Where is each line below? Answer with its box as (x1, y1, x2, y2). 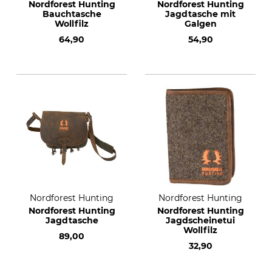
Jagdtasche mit (165, 8, 236, 19)
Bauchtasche (42, 8, 101, 19)
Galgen (184, 18, 217, 29)
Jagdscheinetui (166, 215, 235, 226)
